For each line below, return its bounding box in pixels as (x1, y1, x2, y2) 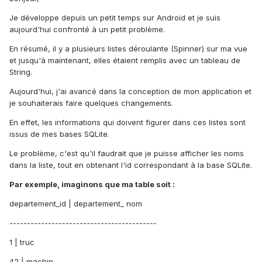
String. (9, 67, 32, 77)
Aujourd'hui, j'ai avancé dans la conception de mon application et (9, 87, 251, 96)
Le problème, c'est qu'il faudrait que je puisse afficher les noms (9, 149, 244, 158)
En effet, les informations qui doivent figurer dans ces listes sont (9, 118, 246, 127)
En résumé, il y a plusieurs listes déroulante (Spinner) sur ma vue (9, 44, 247, 54)
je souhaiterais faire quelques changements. (9, 98, 173, 108)
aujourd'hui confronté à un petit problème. (9, 25, 165, 35)
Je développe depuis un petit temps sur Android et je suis (9, 13, 220, 23)
